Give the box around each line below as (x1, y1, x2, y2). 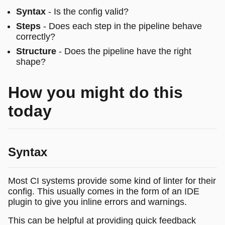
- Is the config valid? (46, 6, 129, 17)
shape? (16, 56, 46, 67)
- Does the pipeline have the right (56, 46, 191, 56)
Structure (16, 46, 56, 56)
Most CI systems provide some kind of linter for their (8, 175, 216, 186)
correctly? (16, 31, 55, 42)
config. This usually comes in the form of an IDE (8, 186, 199, 196)
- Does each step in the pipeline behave (41, 21, 202, 31)
